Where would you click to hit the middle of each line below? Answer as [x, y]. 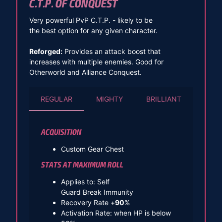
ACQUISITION [61, 133]
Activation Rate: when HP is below [116, 213]
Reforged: [46, 52]
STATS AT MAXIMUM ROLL [82, 165]
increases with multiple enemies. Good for [96, 62]
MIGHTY [109, 99]
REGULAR [57, 99]
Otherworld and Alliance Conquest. [85, 72]
